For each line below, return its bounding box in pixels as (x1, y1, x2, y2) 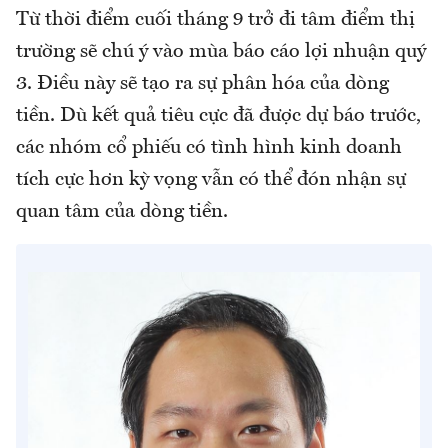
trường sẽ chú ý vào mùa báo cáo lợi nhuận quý (16, 41, 426, 62)
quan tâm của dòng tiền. (16, 201, 228, 222)
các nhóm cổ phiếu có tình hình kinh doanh (16, 137, 402, 158)
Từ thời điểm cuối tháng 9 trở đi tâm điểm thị (16, 9, 415, 30)
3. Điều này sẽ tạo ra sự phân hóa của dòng (16, 73, 389, 94)
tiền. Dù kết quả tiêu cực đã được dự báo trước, (16, 105, 421, 126)
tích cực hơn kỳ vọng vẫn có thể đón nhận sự (16, 169, 406, 190)
